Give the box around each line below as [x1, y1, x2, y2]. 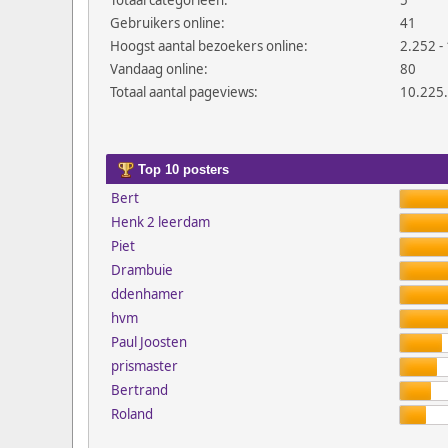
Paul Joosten [110, 333, 187, 351]
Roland [110, 405, 153, 423]
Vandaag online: [110, 60, 208, 78]
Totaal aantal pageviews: [110, 83, 258, 101]
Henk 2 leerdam [110, 213, 210, 231]
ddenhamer [110, 285, 184, 303]
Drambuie [110, 261, 173, 279]
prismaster [110, 357, 178, 375]
